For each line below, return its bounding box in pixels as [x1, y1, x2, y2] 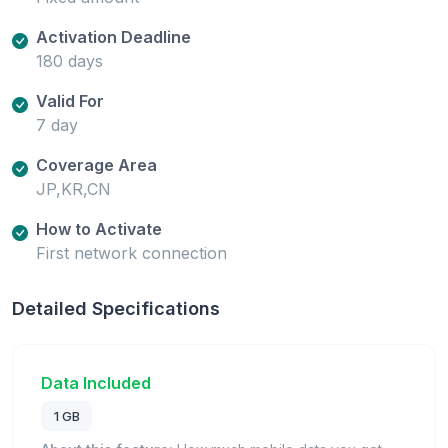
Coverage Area [36, 154, 157, 175]
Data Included [41, 372, 151, 393]
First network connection [36, 242, 227, 263]
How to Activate [36, 218, 162, 239]
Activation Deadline [36, 26, 191, 47]
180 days [36, 50, 103, 71]
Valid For [36, 90, 104, 111]
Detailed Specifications [12, 297, 220, 319]
